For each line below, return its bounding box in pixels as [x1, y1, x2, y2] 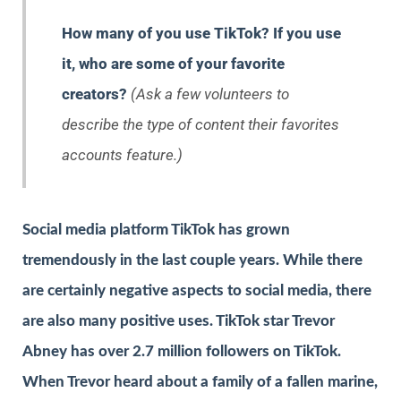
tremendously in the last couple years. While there [22, 252, 363, 269]
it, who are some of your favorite [62, 55, 285, 73]
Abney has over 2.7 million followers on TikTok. [22, 344, 341, 360]
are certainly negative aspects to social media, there [22, 283, 371, 299]
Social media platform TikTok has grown [22, 222, 290, 238]
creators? [62, 85, 127, 104]
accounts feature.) [62, 146, 183, 165]
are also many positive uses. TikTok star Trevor [22, 313, 335, 329]
